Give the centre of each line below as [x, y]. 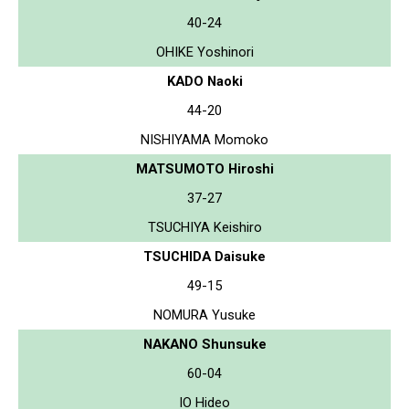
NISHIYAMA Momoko [204, 139]
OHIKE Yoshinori [204, 52]
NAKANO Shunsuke [204, 344]
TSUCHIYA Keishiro [204, 227]
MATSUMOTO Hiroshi [204, 168]
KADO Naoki [204, 81]
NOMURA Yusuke [204, 315]
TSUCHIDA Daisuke [204, 256]
